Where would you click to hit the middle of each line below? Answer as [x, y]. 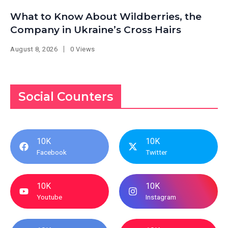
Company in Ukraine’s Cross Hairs [96, 30]
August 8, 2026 [34, 49]
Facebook [52, 152]
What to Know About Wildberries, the [106, 17]
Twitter [156, 152]
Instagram [161, 197]
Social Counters [66, 97]
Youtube [49, 197]
